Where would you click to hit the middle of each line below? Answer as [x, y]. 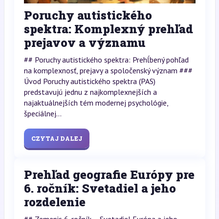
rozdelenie [55, 202]
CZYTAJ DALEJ [56, 139]
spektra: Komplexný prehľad [108, 29]
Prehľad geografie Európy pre [109, 175]
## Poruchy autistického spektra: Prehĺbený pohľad [106, 60]
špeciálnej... [43, 114]
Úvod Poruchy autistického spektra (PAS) [89, 81]
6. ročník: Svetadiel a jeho [100, 188]
